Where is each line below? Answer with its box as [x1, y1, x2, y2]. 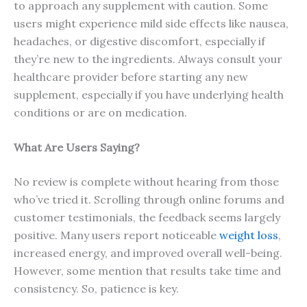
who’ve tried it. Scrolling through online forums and [14, 193, 284, 207]
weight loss [219, 228, 278, 243]
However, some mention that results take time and [14, 264, 281, 278]
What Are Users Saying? [14, 140, 140, 155]
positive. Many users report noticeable [14, 228, 219, 243]
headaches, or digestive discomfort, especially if [14, 34, 265, 48]
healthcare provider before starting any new [14, 69, 248, 84]
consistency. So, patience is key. [14, 282, 179, 296]
